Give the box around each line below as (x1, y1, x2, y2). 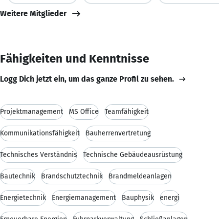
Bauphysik (122, 193, 154, 202)
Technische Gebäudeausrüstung (83, 150, 182, 159)
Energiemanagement (52, 193, 116, 202)
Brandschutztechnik (41, 172, 103, 180)
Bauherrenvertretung (86, 129, 151, 137)
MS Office (69, 107, 99, 116)
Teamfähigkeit (105, 107, 149, 116)
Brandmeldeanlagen (109, 172, 172, 180)
